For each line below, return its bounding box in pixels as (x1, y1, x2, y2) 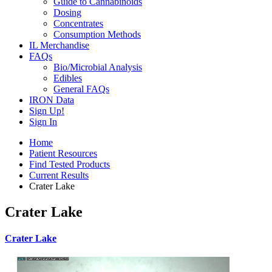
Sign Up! (29, 106, 64, 116)
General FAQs (53, 84, 109, 94)
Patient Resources (29, 148, 97, 158)
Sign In (29, 117, 57, 127)
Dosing (53, 7, 81, 18)
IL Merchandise (29, 40, 89, 50)
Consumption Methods (53, 29, 141, 39)
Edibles (53, 73, 82, 83)
